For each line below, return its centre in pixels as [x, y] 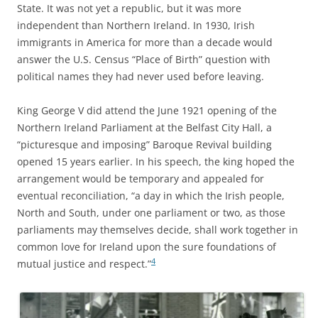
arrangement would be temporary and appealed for [141, 179]
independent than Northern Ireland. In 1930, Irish [136, 25]
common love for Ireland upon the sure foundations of [147, 247]
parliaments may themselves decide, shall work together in [158, 230]
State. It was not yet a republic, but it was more [129, 8]
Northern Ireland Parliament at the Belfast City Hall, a [144, 127]
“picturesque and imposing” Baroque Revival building [144, 144]
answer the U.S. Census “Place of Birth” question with [144, 59]
